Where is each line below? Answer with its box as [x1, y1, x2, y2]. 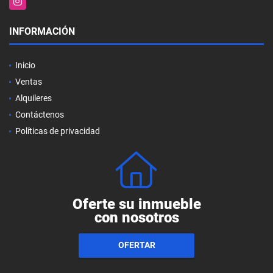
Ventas [15, 76, 42, 87]
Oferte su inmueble [72, 195, 201, 213]
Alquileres [15, 93, 52, 103]
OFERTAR [118, 240, 155, 250]
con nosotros [94, 208, 179, 226]
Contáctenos [15, 109, 64, 119]
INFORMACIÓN [9, 25, 75, 37]
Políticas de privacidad [15, 126, 100, 136]
